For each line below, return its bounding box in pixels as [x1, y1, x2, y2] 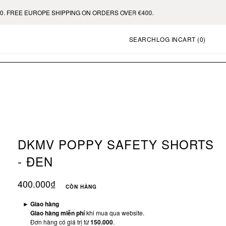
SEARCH [129, 35, 156, 43]
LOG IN [156, 35, 178, 43]
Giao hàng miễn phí [30, 208, 85, 217]
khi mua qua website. [85, 208, 144, 217]
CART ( [178, 35, 200, 43]
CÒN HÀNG [66, 183, 97, 190]
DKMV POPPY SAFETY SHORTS [18, 135, 214, 153]
